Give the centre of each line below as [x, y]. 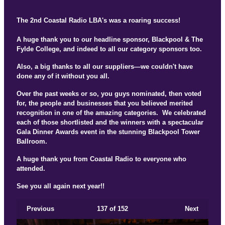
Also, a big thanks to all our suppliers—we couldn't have [105, 67]
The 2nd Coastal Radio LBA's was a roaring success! [98, 21]
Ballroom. [32, 142]
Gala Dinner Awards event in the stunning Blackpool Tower [108, 132]
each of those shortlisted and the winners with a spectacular [110, 123]
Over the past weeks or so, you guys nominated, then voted [109, 94]
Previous [40, 209]
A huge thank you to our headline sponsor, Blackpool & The [110, 40]
